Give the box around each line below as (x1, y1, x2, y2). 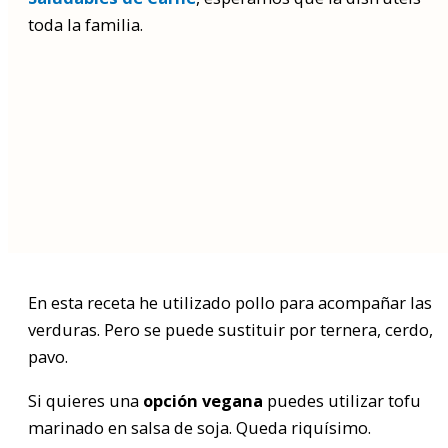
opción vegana (143, 388, 263, 412)
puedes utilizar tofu (263, 388, 421, 412)
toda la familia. (28, 12, 143, 36)
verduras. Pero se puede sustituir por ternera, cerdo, (28, 318, 433, 342)
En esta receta (28, 291, 135, 315)
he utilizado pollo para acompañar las (139, 291, 432, 315)
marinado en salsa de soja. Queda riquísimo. (28, 415, 371, 439)
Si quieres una (28, 388, 143, 412)
